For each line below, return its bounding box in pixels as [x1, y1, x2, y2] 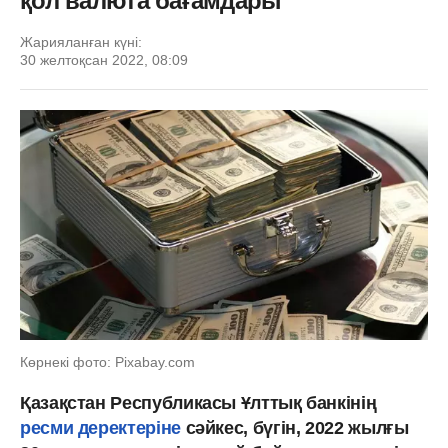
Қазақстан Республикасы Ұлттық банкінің [20, 392, 377, 413]
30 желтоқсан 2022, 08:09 [20, 52, 188, 68]
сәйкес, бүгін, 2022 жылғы [180, 417, 409, 438]
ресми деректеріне [20, 417, 181, 438]
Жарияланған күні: [20, 34, 142, 50]
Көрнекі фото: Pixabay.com [20, 353, 195, 370]
